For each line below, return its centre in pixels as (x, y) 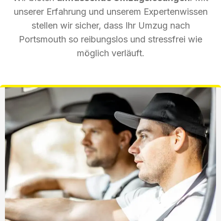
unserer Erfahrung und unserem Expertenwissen (110, 11)
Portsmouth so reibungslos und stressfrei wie (110, 39)
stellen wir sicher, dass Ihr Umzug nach (110, 25)
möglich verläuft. (110, 53)
